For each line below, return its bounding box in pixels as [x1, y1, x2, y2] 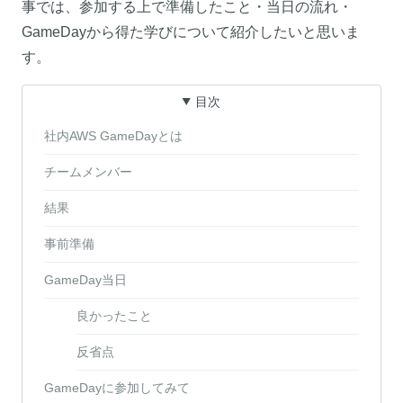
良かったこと [76, 308, 152, 323]
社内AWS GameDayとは [44, 128, 183, 143]
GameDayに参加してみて [44, 380, 190, 395]
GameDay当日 [44, 272, 127, 287]
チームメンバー [44, 164, 132, 179]
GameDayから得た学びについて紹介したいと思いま [22, 23, 360, 40]
